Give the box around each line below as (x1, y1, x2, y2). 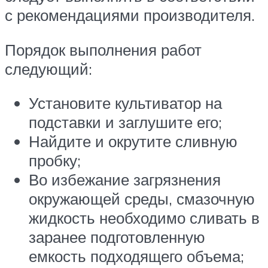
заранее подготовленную (29, 227, 205, 247)
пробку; (29, 151, 81, 170)
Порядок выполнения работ (5, 39, 202, 59)
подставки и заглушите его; (29, 112, 222, 132)
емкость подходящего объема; (29, 246, 244, 266)
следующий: (5, 59, 92, 78)
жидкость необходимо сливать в (29, 208, 260, 228)
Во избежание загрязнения (29, 170, 221, 190)
